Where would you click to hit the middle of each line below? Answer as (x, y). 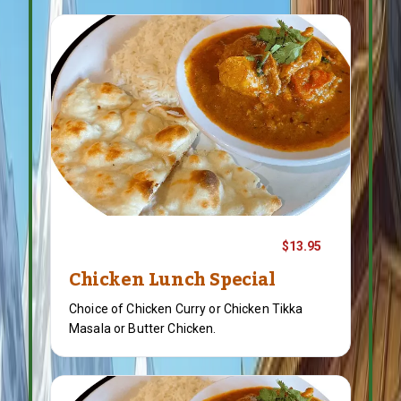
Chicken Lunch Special (172, 280)
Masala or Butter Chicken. (143, 328)
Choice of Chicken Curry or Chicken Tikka (186, 309)
